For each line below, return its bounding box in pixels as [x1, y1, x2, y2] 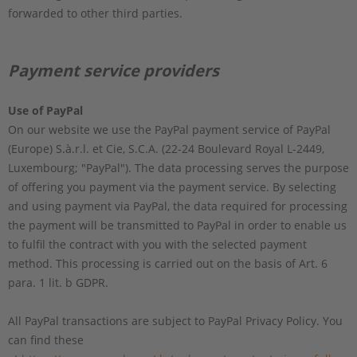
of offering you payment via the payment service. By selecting [8, 178, 336, 194]
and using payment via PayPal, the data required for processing [8, 198, 347, 214]
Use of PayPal [8, 102, 83, 118]
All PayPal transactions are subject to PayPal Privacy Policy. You [8, 312, 343, 328]
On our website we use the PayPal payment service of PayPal [8, 121, 331, 137]
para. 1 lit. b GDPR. [8, 274, 108, 290]
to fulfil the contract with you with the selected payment [8, 236, 307, 252]
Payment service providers [8, 59, 243, 81]
